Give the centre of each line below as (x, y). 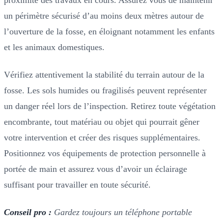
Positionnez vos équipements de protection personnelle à (105, 153)
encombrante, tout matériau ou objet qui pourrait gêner (102, 122)
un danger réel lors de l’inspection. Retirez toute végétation (110, 106)
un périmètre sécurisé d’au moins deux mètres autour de (104, 15)
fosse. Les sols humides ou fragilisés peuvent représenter (105, 90)
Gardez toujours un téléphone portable (123, 212)
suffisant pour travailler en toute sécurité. (77, 184)
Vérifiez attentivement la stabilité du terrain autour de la (104, 74)
